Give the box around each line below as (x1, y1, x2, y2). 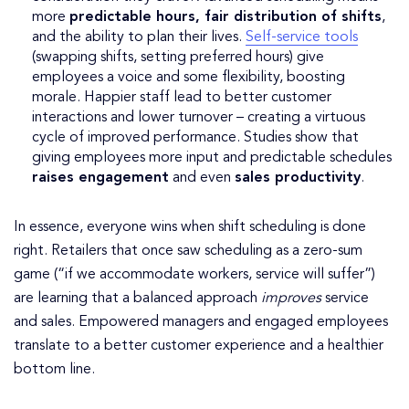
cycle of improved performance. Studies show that (32, 131, 359, 146)
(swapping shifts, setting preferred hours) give (32, 50, 324, 66)
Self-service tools (246, 30, 358, 46)
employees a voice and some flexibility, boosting (32, 70, 345, 86)
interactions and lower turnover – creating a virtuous (32, 110, 365, 126)
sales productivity (235, 171, 361, 186)
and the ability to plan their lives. (32, 30, 246, 46)
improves (261, 291, 321, 307)
